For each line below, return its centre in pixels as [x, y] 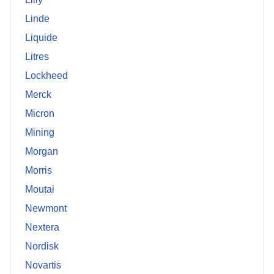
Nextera [42, 228]
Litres [37, 57]
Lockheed [46, 76]
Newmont [46, 209]
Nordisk [42, 246]
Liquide [41, 38]
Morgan [42, 152]
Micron [40, 114]
